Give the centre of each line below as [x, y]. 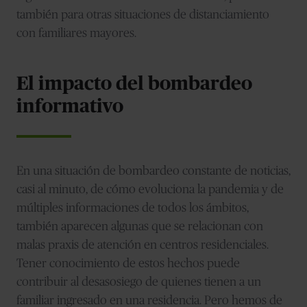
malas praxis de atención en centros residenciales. [143, 245]
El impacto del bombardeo [134, 84]
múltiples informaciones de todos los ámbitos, [133, 208]
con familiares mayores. [76, 33]
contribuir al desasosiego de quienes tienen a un [139, 282]
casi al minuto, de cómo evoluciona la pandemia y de [150, 189]
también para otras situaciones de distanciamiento [143, 15]
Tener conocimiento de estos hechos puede [128, 263]
